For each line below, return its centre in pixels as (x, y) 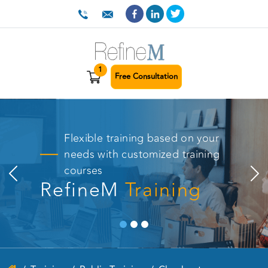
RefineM (83, 191)
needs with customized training (142, 155)
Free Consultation (146, 76)
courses (83, 171)
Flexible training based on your (141, 138)
